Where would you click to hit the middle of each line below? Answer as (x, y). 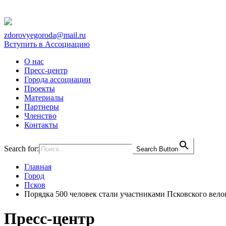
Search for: (21, 149)
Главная (38, 167)
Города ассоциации (58, 79)
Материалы (44, 98)
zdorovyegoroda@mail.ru (45, 35)
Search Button (157, 149)
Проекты (40, 89)
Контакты (41, 125)
